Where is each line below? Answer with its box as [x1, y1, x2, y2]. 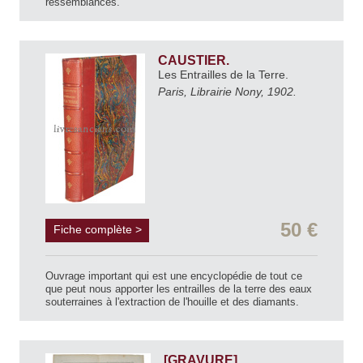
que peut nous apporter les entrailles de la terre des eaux [45, 282, 312, 295]
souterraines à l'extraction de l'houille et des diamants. [45, 295, 299, 308]
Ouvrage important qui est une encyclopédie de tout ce [45, 269, 302, 282]
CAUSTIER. [158, 53, 233, 67]
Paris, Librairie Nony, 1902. [158, 84, 297, 98]
